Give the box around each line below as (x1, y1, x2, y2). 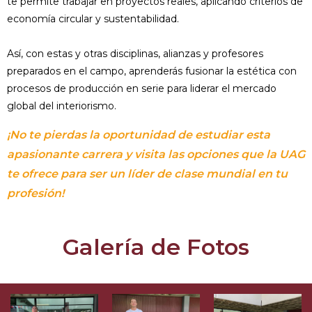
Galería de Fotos (63, 233, 249, 260)
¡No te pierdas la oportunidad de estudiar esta (7, 127, 270, 141)
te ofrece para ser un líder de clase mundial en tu (7, 166, 288, 180)
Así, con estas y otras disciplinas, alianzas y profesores (7, 47, 263, 60)
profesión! (7, 186, 64, 200)
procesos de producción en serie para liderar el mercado (7, 81, 276, 95)
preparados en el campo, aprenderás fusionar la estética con (7, 64, 297, 77)
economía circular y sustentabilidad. (7, 12, 179, 25)
